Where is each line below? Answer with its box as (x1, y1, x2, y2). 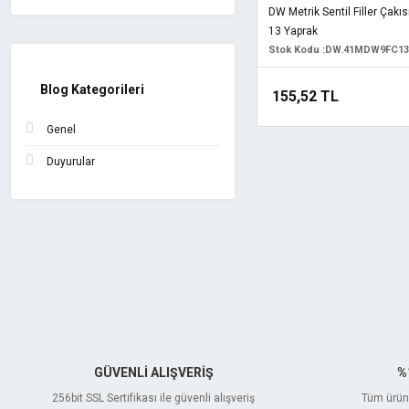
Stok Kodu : (267, 43, 325, 56)
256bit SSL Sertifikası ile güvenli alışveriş (52, 392, 255, 404)
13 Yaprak (267, 24, 318, 37)
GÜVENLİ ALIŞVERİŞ (93, 365, 214, 380)
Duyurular (47, 155, 95, 168)
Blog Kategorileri (40, 82, 144, 97)
